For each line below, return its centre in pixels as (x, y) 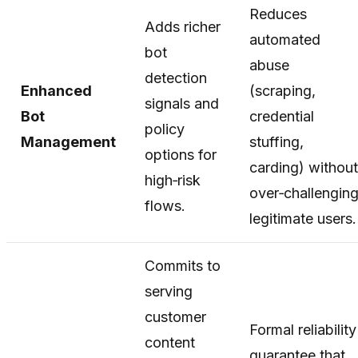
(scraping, (282, 90)
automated (285, 39)
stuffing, (276, 141)
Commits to (183, 265)
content (170, 342)
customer (175, 316)
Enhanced (56, 90)
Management (68, 141)
